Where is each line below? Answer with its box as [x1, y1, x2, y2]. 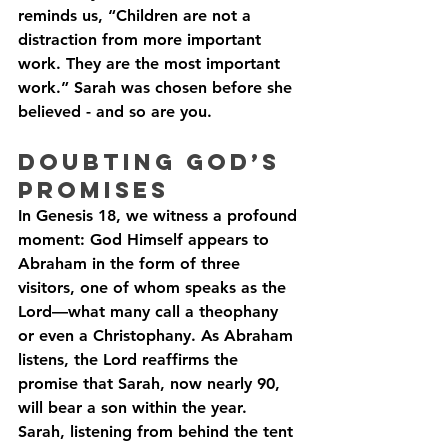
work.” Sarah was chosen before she [18, 78, 297, 97]
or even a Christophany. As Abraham [18, 326, 298, 345]
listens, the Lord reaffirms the [18, 350, 243, 369]
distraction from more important [18, 30, 266, 49]
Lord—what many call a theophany [18, 302, 283, 321]
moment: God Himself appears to [18, 230, 274, 249]
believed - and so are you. [18, 102, 212, 121]
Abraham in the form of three [18, 254, 245, 273]
